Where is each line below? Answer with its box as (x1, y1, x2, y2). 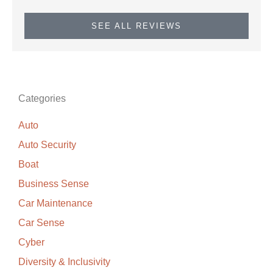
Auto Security (18, 140, 76, 151)
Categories (18, 93, 66, 104)
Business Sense (18, 179, 89, 190)
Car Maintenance (18, 198, 93, 209)
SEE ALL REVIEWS (91, 21, 182, 31)
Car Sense (18, 218, 65, 229)
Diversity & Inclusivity (18, 257, 110, 268)
